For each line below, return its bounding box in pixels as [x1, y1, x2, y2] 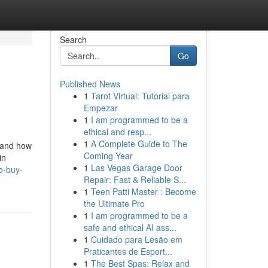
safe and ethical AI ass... [83, 221, 176, 233]
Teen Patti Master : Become [90, 185, 196, 197]
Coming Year [83, 150, 133, 162]
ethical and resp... [83, 126, 151, 138]
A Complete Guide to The [90, 138, 187, 150]
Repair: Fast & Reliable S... [83, 173, 186, 185]
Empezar [83, 102, 118, 114]
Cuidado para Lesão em [90, 233, 182, 245]
